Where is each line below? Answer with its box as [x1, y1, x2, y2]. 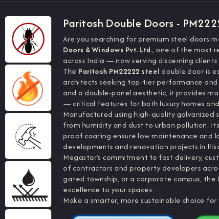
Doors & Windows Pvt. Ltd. [63, 44, 153, 55]
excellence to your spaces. [63, 184, 154, 195]
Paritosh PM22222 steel [78, 66, 160, 76]
